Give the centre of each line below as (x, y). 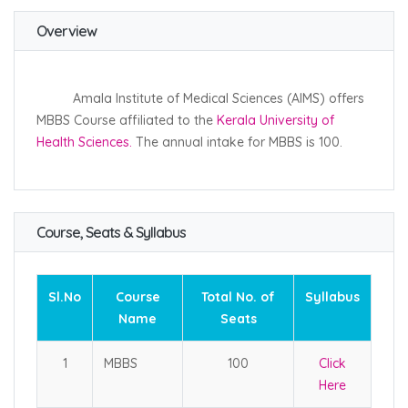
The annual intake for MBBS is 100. (239, 142)
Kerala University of (275, 120)
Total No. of (238, 297)
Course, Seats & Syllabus (111, 232)
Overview (66, 31)
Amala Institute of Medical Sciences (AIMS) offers (200, 98)
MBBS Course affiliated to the (127, 120)
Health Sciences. (84, 142)
